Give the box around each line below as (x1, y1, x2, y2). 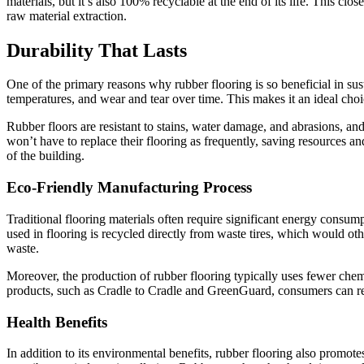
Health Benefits (6, 313, 107, 331)
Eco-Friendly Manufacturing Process (6, 179, 252, 197)
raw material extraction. (6, 8, 127, 23)
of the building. (6, 149, 84, 163)
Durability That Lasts (6, 39, 187, 61)
